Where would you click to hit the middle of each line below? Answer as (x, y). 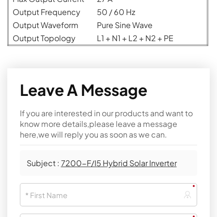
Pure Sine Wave (125, 25)
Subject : (44, 163)
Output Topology (44, 38)
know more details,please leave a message (99, 124)
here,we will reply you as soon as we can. (94, 134)
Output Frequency (46, 12)
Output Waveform (46, 25)
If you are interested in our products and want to (107, 113)
